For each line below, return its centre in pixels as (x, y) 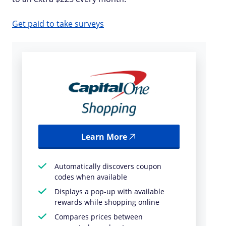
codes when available (91, 177)
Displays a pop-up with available (109, 191)
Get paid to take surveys (58, 24)
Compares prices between (99, 217)
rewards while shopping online (107, 202)
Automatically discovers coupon (108, 166)
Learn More (104, 137)
